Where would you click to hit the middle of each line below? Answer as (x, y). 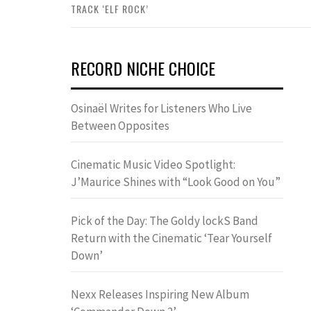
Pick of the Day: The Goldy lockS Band (165, 220)
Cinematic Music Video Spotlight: (153, 164)
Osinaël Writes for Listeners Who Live (161, 108)
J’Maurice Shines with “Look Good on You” (176, 182)
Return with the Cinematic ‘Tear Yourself (171, 238)
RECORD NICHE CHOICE (143, 68)
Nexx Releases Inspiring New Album (160, 294)
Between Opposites (120, 125)
